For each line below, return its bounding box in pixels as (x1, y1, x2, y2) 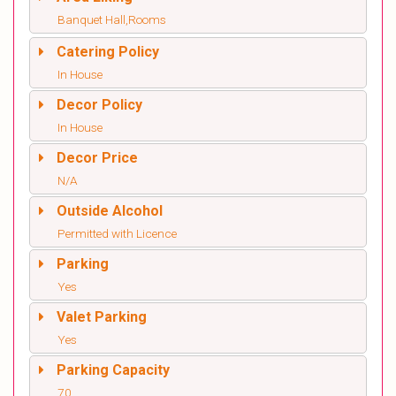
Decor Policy (57, 96, 142, 113)
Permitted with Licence (57, 226, 177, 240)
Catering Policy (57, 43, 159, 60)
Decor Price (57, 149, 138, 166)
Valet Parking (57, 308, 147, 325)
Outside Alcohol (57, 202, 163, 219)
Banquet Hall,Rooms (57, 12, 166, 27)
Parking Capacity (57, 362, 170, 378)
